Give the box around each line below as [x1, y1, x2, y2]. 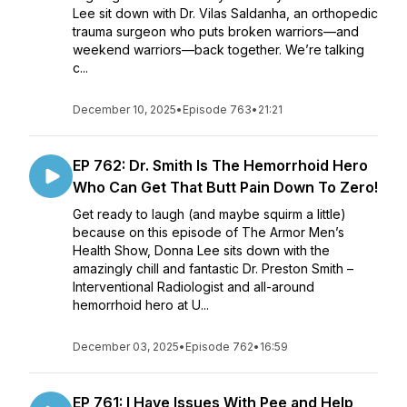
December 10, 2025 [73, 103, 176, 116]
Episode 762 [185, 340, 253, 353]
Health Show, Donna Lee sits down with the [73, 243, 330, 258]
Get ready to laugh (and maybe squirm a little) [73, 206, 346, 222]
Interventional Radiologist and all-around [73, 279, 314, 294]
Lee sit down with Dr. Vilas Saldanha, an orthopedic [73, 5, 378, 21]
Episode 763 [183, 103, 252, 116]
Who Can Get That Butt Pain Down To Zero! [73, 178, 378, 196]
